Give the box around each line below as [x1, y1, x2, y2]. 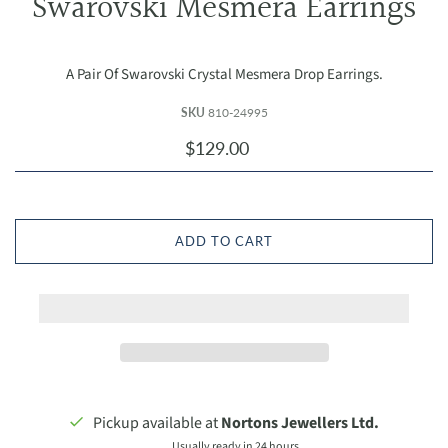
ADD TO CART [174, 232, 274, 249]
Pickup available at [92, 411, 221, 434]
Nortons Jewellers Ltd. [220, 411, 379, 434]
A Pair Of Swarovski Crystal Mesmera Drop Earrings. [65, 63, 383, 85]
